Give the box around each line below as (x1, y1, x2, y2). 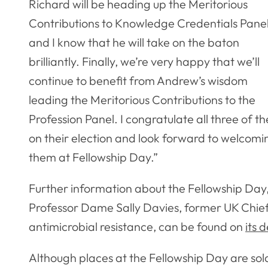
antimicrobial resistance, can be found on (29, 219, 245, 234)
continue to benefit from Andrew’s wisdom (29, 73, 248, 89)
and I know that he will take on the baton (29, 35, 239, 50)
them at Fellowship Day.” (29, 150, 158, 165)
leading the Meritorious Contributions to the (29, 92, 255, 108)
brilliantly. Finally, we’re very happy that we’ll (29, 54, 260, 69)
